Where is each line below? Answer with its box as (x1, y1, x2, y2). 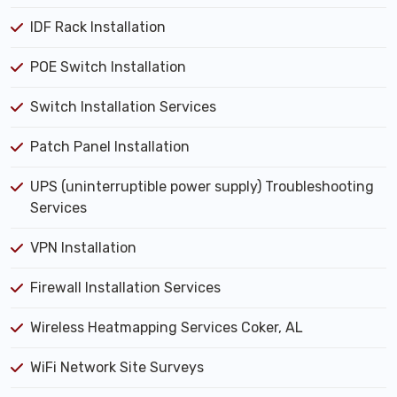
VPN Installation (30, 239, 136, 256)
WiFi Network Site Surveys (30, 359, 204, 376)
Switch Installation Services (30, 98, 216, 115)
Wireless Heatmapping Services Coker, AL (30, 319, 303, 336)
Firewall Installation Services (30, 279, 221, 296)
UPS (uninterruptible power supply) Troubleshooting (30, 178, 374, 195)
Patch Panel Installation (30, 138, 190, 155)
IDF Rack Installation (30, 19, 166, 35)
